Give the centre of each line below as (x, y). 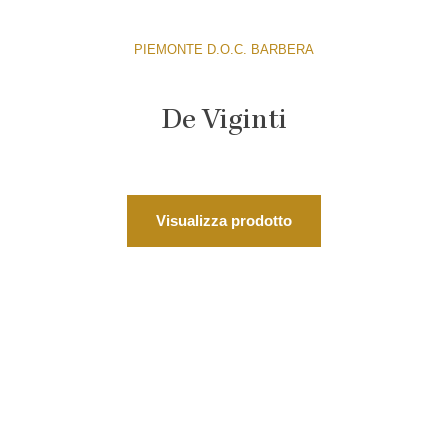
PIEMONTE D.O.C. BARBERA (224, 49)
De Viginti (224, 121)
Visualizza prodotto (224, 220)
